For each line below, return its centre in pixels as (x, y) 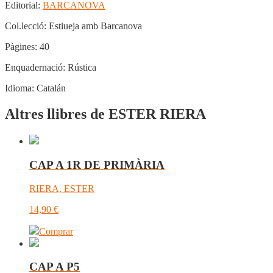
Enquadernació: (35, 68)
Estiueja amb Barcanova (95, 26)
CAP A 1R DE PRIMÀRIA (97, 165)
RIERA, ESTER (62, 188)
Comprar (56, 231)
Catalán (50, 88)
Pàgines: (21, 47)
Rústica (81, 68)
